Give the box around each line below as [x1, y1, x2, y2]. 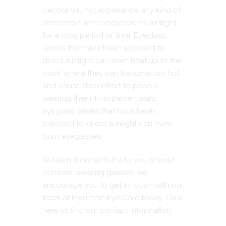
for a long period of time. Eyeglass [42, 30, 165, 40]
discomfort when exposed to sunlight [42, 18, 177, 27]
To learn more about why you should [42, 155, 175, 165]
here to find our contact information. [42, 206, 173, 215]
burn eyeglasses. [42, 131, 102, 141]
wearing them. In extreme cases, [42, 93, 156, 103]
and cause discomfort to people [42, 81, 159, 90]
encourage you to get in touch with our [42, 181, 184, 190]
